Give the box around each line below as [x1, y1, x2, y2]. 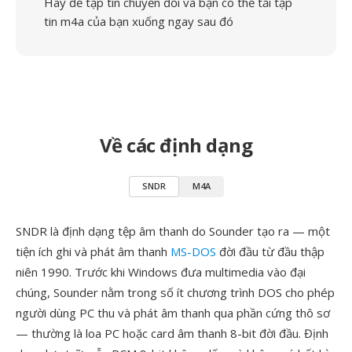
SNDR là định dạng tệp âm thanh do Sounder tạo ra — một [16, 223, 330, 239]
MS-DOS [170, 244, 216, 259]
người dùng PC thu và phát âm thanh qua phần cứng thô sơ [16, 305, 330, 321]
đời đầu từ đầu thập [216, 244, 324, 259]
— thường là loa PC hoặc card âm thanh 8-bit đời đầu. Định [16, 325, 328, 341]
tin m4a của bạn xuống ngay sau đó [44, 13, 233, 29]
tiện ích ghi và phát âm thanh [16, 244, 170, 259]
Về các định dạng [99, 132, 253, 158]
